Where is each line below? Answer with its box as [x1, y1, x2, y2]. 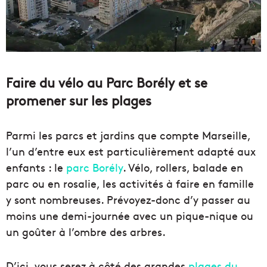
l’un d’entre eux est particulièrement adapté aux [6, 144, 256, 159]
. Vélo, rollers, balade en [123, 160, 243, 175]
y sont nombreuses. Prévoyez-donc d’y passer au [6, 192, 250, 207]
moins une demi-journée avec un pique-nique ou [6, 208, 253, 223]
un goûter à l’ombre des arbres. [6, 224, 166, 240]
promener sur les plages [6, 91, 151, 110]
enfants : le [6, 160, 66, 175]
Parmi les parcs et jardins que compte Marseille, [6, 128, 250, 143]
